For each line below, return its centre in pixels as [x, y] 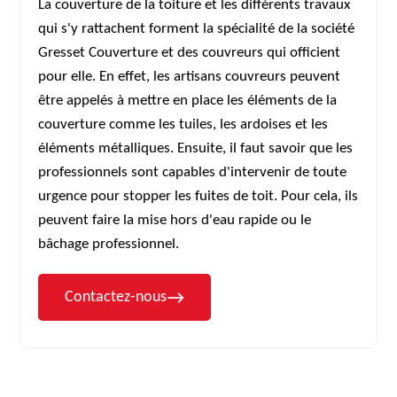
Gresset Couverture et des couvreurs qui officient [190, 53]
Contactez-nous [116, 297]
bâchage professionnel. [109, 244]
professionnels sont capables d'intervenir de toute [193, 172]
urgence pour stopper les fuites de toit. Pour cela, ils [198, 196]
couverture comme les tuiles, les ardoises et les [183, 125]
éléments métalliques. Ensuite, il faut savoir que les [196, 148]
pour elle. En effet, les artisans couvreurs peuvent [190, 77]
